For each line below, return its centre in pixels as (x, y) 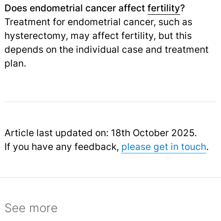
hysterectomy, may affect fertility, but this (98, 35)
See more (31, 208)
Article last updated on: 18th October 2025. (100, 132)
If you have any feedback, (63, 146)
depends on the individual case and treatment (106, 49)
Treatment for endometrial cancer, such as (98, 21)
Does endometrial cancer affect (76, 8)
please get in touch (164, 146)
